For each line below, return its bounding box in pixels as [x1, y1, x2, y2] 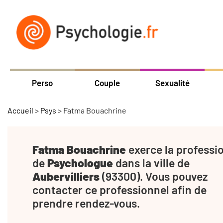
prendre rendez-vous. [32, 196, 140, 210]
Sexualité [155, 77, 190, 88]
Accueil [7, 105, 33, 115]
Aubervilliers [32, 169, 100, 183]
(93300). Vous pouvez [100, 169, 208, 183]
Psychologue [47, 155, 113, 170]
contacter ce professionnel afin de [32, 182, 207, 197]
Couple [95, 77, 120, 88]
